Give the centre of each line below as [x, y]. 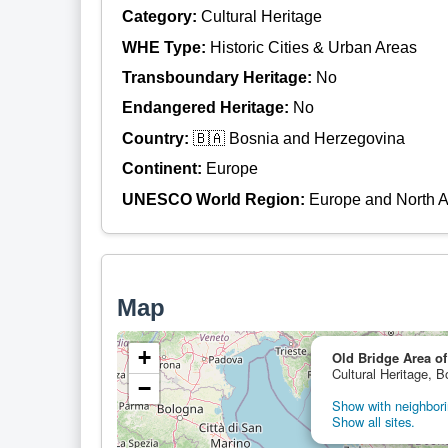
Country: [157, 138]
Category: [161, 17]
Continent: [163, 169]
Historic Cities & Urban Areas [313, 47]
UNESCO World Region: [215, 199]
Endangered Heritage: [207, 108]
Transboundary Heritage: [218, 78]
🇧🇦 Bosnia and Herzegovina [298, 138]
